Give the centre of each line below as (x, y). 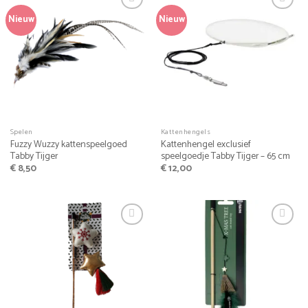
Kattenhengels (186, 132)
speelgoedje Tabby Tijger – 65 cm (225, 156)
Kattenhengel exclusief (206, 144)
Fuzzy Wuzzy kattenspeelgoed (68, 144)
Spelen (21, 132)
